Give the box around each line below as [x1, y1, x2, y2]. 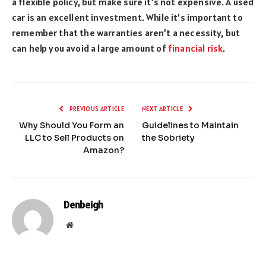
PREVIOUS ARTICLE [68, 104, 124, 113]
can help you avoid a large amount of [12, 42, 168, 54]
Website [72, 220, 99, 229]
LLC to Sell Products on [25, 132, 124, 143]
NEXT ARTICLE [142, 104, 185, 113]
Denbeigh [64, 198, 103, 211]
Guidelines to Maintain [142, 119, 239, 131]
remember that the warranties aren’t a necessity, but [12, 26, 240, 39]
